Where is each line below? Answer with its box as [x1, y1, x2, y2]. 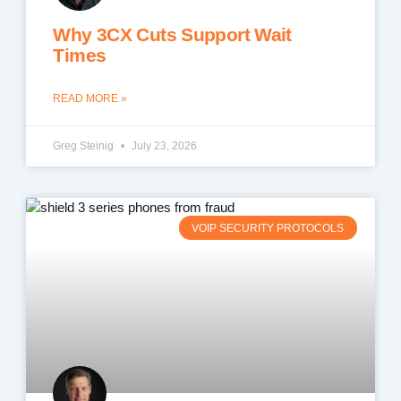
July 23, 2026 [129, 140, 198, 153]
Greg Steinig [53, 140, 117, 153]
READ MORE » [53, 92, 128, 106]
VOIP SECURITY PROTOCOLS [192, 221, 345, 235]
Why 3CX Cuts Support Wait [53, 24, 292, 46]
